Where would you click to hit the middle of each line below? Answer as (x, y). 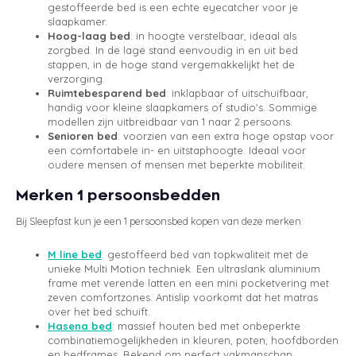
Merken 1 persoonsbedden (118, 195)
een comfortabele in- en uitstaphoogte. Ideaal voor (177, 150)
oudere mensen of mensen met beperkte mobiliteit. (176, 164)
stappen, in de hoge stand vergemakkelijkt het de (171, 64)
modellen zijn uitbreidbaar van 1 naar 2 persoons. (170, 121)
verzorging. (76, 78)
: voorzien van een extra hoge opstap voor (226, 135)
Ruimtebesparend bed (107, 93)
